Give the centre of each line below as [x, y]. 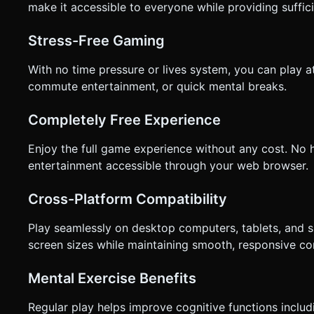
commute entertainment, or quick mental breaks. [157, 86]
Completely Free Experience [124, 120]
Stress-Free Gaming [96, 40]
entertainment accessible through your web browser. [168, 165]
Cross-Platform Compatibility [128, 199]
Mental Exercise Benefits [112, 278]
